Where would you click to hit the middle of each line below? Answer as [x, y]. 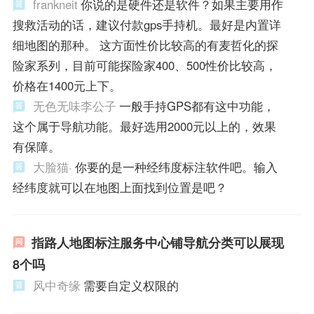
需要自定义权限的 [131, 286]
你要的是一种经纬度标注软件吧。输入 [176, 167]
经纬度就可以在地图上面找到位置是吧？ [120, 187]
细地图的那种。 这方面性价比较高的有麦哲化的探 [145, 45]
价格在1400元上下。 [67, 86]
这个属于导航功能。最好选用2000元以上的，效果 [144, 127]
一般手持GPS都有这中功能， [197, 106]
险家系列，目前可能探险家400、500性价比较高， [144, 66]
